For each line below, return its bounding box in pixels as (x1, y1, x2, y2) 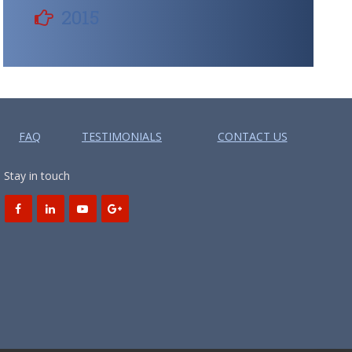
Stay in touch (3, 167, 70, 183)
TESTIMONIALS (82, 128, 162, 144)
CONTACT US (217, 128, 288, 144)
